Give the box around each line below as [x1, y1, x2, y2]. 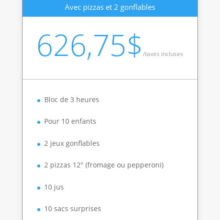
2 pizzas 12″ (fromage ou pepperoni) [44, 160, 164, 170]
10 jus [44, 182, 64, 192]
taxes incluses [145, 49, 184, 58]
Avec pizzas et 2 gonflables [64, 1, 155, 12]
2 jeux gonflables [44, 138, 100, 148]
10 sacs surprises [44, 203, 101, 213]
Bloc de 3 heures [44, 94, 99, 104]
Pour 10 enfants [44, 116, 96, 126]
